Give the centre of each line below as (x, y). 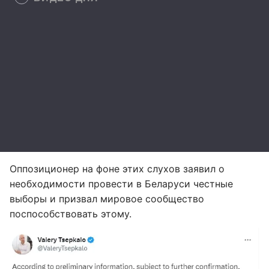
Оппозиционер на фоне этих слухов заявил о (117, 169)
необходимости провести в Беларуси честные (121, 184)
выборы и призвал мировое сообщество (107, 199)
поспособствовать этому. (71, 214)
